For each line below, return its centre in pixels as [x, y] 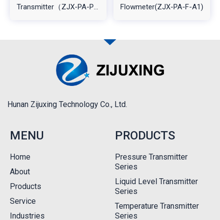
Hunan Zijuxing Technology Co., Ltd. [67, 104]
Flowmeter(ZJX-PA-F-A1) [162, 7]
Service [23, 201]
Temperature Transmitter [157, 206]
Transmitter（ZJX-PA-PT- [58, 7]
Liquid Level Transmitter [156, 181]
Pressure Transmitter [151, 157]
